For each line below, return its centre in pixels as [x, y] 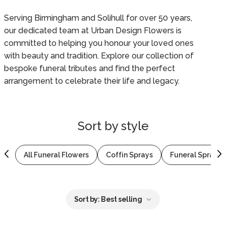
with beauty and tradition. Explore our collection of [99, 56]
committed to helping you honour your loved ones [99, 43]
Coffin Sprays [129, 155]
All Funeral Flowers [56, 155]
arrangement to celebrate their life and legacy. [92, 81]
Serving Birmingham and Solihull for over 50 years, [98, 18]
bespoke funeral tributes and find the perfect [90, 69]
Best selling [122, 199]
